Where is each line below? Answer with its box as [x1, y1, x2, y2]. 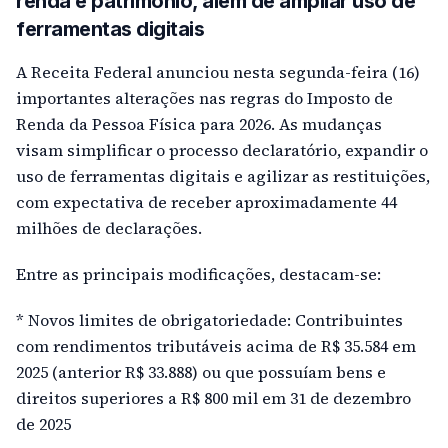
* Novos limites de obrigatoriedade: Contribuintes [16, 309, 403, 332]
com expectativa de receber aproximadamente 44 [16, 191, 397, 214]
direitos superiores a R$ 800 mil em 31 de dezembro [16, 387, 411, 410]
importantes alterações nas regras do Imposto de [16, 87, 393, 110]
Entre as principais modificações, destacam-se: [16, 263, 381, 286]
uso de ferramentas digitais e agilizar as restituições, [16, 165, 430, 188]
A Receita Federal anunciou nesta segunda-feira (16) [16, 61, 420, 84]
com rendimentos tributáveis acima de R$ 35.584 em [16, 335, 416, 358]
